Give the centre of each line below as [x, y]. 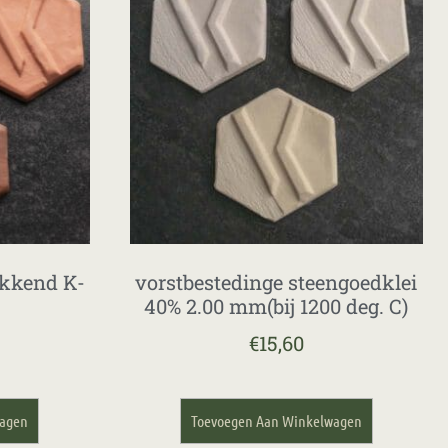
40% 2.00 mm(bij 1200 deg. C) [276, 306]
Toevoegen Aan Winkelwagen [276, 421]
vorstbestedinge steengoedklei [276, 282]
